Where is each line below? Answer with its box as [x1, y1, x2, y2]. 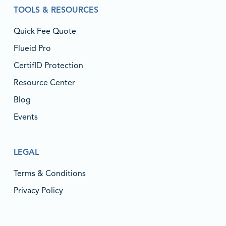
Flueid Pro [13, 43, 51, 53]
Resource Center [13, 78, 75, 88]
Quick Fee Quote [13, 26, 76, 36]
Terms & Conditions [13, 168, 86, 179]
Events [13, 112, 38, 122]
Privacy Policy [13, 186, 63, 196]
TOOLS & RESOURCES [13, 5, 98, 15]
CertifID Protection [13, 61, 83, 71]
